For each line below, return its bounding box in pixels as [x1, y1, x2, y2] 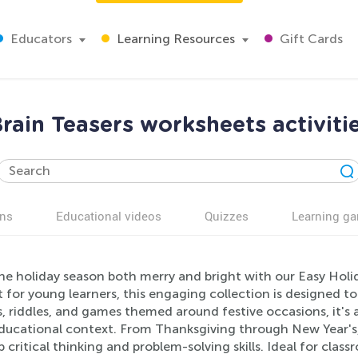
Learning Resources [113, 31, 235, 46]
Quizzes [205, 208, 249, 224]
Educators [7, 31, 72, 46]
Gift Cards [276, 31, 343, 46]
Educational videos [56, 208, 161, 224]
